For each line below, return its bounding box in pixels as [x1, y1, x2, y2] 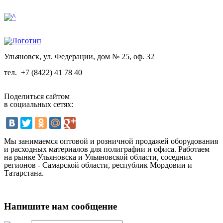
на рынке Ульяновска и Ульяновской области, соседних [4, 152, 192, 161]
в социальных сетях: [4, 100, 73, 109]
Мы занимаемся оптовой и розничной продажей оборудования [4, 136, 218, 145]
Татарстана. [4, 168, 44, 177]
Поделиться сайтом [4, 92, 70, 101]
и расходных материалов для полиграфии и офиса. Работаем [4, 144, 210, 153]
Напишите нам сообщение [4, 201, 117, 212]
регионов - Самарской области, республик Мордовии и [4, 160, 192, 169]
